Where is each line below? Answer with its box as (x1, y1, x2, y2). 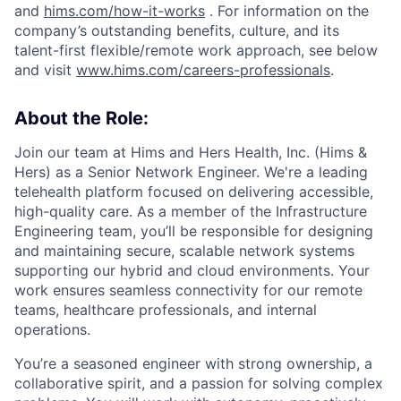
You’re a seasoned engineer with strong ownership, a (14, 354, 372, 373)
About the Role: (14, 107, 149, 130)
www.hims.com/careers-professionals (76, 61, 330, 80)
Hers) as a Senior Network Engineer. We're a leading (14, 163, 368, 182)
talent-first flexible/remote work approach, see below (14, 41, 378, 60)
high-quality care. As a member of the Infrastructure (14, 202, 367, 221)
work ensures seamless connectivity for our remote (14, 281, 363, 300)
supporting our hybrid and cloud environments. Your (14, 261, 370, 280)
